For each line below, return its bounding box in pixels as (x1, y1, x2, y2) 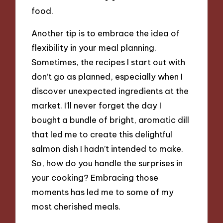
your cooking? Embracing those (31, 172, 159, 183)
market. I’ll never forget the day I (31, 100, 162, 111)
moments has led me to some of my (31, 187, 174, 198)
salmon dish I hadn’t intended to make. (31, 143, 184, 154)
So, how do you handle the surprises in (31, 158, 183, 169)
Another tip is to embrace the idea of (31, 28, 180, 39)
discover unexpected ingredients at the (31, 86, 189, 97)
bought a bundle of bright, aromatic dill (31, 114, 190, 125)
